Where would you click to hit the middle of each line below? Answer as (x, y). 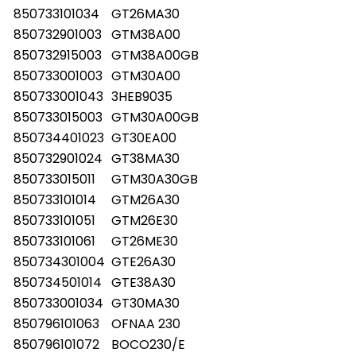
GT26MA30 (145, 14)
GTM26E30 (145, 220)
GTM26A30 (145, 199)
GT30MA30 (145, 303)
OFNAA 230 (146, 323)
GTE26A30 (143, 261)
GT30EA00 (144, 137)
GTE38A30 (143, 282)
